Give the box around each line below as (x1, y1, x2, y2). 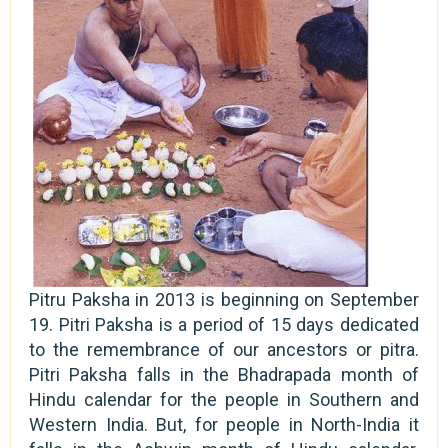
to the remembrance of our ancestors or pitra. (29, 338, 419, 360)
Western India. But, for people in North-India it (29, 413, 419, 435)
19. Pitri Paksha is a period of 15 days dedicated (29, 313, 419, 335)
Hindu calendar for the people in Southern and (29, 388, 419, 410)
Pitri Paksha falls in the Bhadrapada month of (29, 363, 419, 385)
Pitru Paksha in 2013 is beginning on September (29, 288, 419, 310)
